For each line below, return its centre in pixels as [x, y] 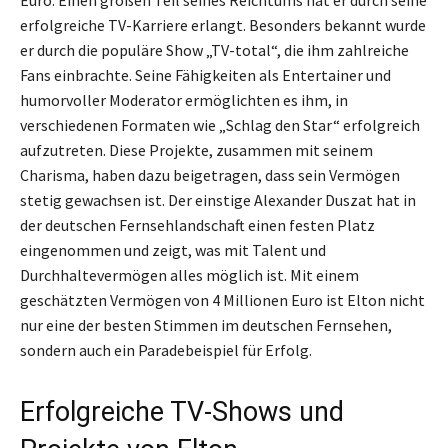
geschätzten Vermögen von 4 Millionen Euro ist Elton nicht [222, 300]
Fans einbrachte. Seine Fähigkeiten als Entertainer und [205, 75]
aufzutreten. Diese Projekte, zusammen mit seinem [196, 150]
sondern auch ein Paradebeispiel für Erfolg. [166, 350]
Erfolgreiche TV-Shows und [182, 412]
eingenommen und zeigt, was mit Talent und [173, 250]
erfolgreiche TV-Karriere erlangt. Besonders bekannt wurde [223, 25]
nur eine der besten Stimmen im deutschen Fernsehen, [206, 325]
